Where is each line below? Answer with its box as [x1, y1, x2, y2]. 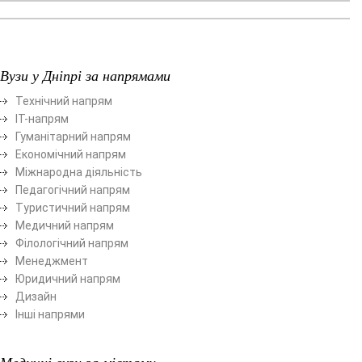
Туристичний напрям [15, 200, 130, 214]
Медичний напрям [15, 218, 114, 232]
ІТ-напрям [15, 112, 69, 125]
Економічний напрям [15, 147, 126, 161]
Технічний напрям [15, 94, 112, 107]
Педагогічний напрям [15, 183, 130, 196]
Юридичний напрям [15, 271, 120, 285]
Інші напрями [15, 307, 85, 321]
